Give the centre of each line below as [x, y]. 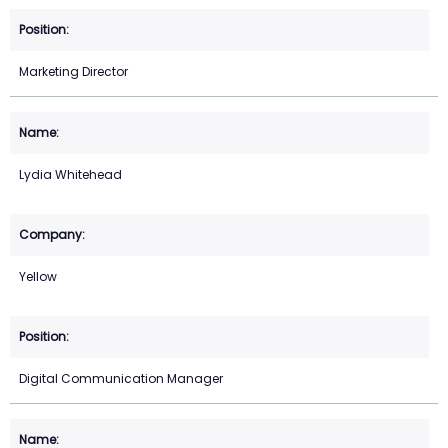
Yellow [38, 277]
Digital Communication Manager [121, 379]
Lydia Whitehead [70, 175]
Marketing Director [73, 72]
